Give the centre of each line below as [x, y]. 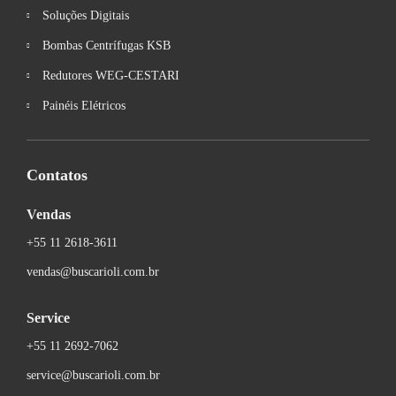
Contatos [57, 175]
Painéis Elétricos [84, 106]
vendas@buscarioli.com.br [93, 272]
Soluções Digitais [85, 15]
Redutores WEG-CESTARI [110, 76]
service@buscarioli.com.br [93, 375]
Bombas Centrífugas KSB [106, 46]
